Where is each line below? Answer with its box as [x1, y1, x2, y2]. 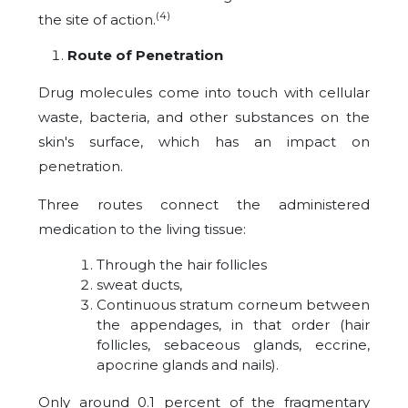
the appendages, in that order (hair [97, 315, 370, 333]
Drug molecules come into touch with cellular [38, 83, 370, 101]
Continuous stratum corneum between [97, 295, 370, 313]
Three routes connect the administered [38, 195, 370, 213]
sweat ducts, [97, 275, 182, 293]
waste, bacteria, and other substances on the [38, 107, 370, 126]
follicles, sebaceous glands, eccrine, [97, 335, 370, 353]
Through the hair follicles [97, 255, 267, 273]
